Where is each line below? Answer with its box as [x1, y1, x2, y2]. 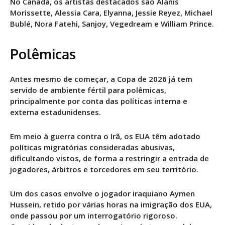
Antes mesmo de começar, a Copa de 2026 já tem [10, 73, 192, 84]
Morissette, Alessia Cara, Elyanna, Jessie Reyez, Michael [10, 7, 212, 18]
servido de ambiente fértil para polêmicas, [10, 84, 166, 95]
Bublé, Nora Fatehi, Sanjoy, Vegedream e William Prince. [10, 18, 214, 29]
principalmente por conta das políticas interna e [10, 95, 187, 106]
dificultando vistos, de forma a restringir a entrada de [10, 153, 209, 163]
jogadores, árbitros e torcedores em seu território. [10, 164, 198, 174]
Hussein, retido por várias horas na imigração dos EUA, [10, 199, 212, 209]
